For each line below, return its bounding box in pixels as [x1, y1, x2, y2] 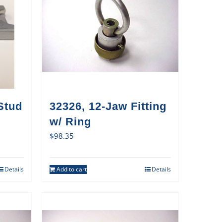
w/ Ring [49, 115, 91, 128]
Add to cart [56, 165, 87, 173]
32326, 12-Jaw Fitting [49, 100, 166, 112]
